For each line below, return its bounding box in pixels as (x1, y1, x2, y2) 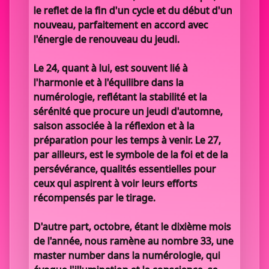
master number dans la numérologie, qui (34, 249, 220, 262)
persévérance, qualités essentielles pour (34, 162, 216, 175)
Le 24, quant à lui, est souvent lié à (34, 61, 188, 74)
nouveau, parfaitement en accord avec (34, 18, 208, 31)
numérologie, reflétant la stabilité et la (34, 90, 207, 103)
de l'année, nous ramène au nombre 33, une (34, 234, 234, 247)
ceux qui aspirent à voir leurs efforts (34, 177, 198, 190)
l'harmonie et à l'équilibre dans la (34, 76, 184, 89)
